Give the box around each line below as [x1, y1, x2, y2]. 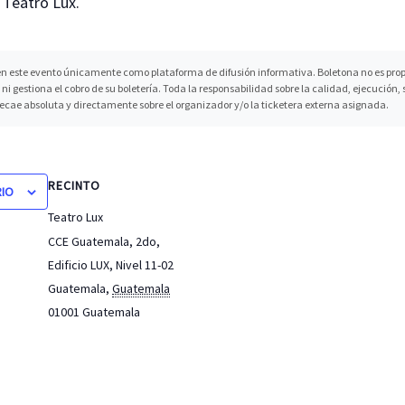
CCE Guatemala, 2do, [48, 232, 161, 250]
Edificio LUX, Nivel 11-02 [48, 256, 174, 273]
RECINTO [48, 176, 101, 193]
